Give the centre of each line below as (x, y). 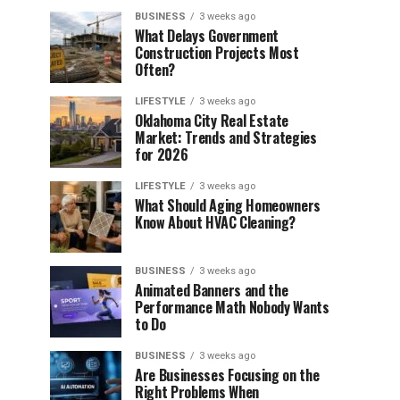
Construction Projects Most (217, 53)
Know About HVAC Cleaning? (215, 222)
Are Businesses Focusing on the (227, 375)
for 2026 (162, 154)
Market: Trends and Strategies (226, 137)
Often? (155, 70)
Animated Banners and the (212, 290)
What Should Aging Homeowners (228, 205)
